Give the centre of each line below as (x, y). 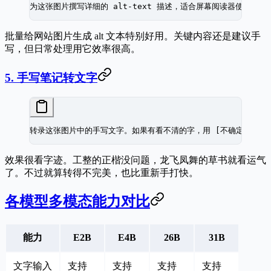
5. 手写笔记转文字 (51, 77)
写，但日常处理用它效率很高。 (73, 48)
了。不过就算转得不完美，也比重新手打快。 (102, 173)
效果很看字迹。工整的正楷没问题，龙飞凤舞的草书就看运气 (135, 160)
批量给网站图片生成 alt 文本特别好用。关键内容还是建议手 (133, 36)
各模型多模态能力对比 (77, 202)
